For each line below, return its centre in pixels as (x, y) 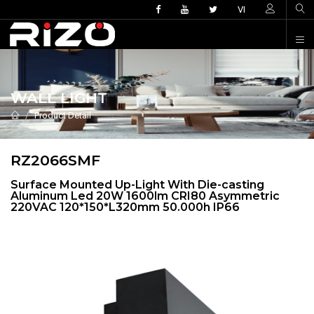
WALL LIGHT (59, 98)
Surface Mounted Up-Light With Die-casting (137, 185)
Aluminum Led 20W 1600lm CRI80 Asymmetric (145, 196)
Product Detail (63, 115)
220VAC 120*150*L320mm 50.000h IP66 (125, 207)
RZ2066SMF (55, 160)
